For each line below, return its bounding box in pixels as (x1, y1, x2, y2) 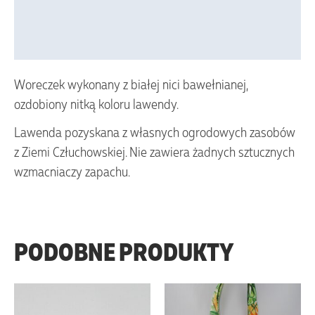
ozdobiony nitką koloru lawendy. (14, 94, 179, 112)
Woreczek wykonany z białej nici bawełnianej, (14, 75, 247, 92)
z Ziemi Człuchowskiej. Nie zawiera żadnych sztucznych (14, 142, 295, 160)
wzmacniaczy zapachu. (14, 162, 130, 179)
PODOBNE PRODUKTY (14, 236, 234, 266)
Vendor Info (14, 4, 79, 22)
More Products (14, 35, 95, 53)
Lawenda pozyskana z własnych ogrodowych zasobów (14, 122, 295, 140)
